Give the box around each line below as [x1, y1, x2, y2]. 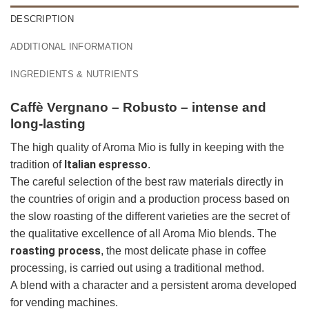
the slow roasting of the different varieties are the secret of [10, 210, 290, 223]
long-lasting [10, 116, 86, 131]
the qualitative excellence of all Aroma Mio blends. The [10, 228, 277, 240]
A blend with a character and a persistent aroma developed [10, 279, 297, 292]
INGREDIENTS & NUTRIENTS [10, 68, 139, 79]
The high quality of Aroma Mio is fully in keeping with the [10, 141, 284, 154]
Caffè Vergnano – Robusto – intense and [10, 99, 266, 114]
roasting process [10, 244, 101, 258]
